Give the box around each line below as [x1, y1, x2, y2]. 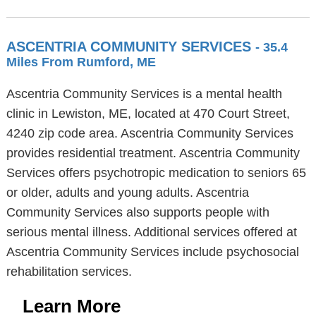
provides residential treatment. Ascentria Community [6, 146, 300, 160]
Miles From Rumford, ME [6, 55, 156, 69]
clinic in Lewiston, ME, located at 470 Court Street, [6, 107, 290, 121]
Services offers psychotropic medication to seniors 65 [6, 166, 306, 180]
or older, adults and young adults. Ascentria [6, 186, 249, 200]
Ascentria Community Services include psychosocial [6, 245, 299, 259]
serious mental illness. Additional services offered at [6, 225, 297, 239]
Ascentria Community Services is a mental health [6, 87, 282, 101]
